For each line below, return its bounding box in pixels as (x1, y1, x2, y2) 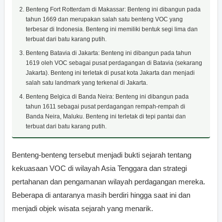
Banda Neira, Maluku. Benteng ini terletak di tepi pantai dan (26, 112, 186, 120)
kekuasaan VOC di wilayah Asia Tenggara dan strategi (12, 164, 187, 172)
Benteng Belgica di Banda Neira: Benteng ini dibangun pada (26, 93, 189, 100)
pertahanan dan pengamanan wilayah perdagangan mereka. (12, 177, 205, 186)
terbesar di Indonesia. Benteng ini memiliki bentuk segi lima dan (26, 25, 198, 33)
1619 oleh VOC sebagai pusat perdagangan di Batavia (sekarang (26, 59, 202, 66)
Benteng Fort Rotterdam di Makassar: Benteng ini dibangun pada (26, 5, 201, 13)
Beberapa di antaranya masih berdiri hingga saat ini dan (12, 190, 190, 199)
